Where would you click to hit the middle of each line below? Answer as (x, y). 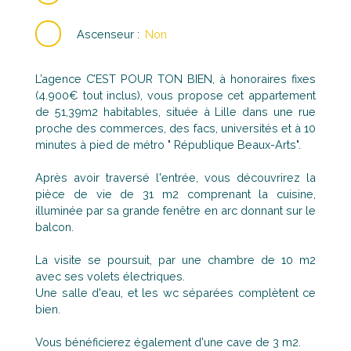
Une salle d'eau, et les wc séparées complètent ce (175, 292)
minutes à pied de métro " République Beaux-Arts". (168, 144)
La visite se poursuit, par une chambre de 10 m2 (175, 259)
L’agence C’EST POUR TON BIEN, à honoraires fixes (175, 78)
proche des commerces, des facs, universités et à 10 (175, 128)
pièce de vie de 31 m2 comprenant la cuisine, (175, 194)
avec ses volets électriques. (110, 276)
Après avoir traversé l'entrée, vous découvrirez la (175, 177)
